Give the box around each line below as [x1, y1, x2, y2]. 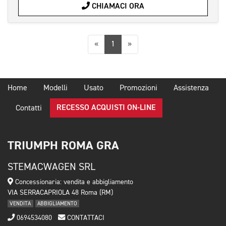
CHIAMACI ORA [90, 2, 144, 11]
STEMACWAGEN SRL [8, 161, 95, 172]
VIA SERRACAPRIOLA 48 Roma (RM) [8, 189, 113, 196]
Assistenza [174, 84, 209, 92]
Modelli [43, 84, 68, 92]
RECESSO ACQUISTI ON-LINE [56, 103, 156, 112]
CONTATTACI [65, 214, 104, 221]
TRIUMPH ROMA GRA [8, 137, 119, 153]
